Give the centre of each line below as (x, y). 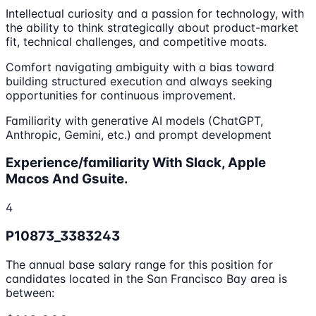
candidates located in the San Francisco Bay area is (146, 278)
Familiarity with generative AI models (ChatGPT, (134, 120)
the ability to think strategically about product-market (152, 27)
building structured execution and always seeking (139, 81)
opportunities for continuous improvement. (121, 95)
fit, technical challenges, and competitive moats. (136, 41)
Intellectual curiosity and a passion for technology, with (155, 13)
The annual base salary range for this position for (139, 264)
